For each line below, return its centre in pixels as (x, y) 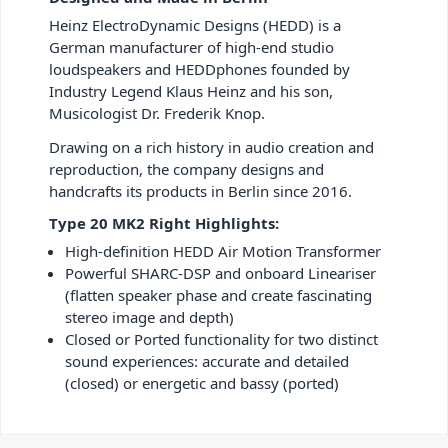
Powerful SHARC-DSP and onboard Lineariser (220, 272)
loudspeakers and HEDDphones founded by (199, 68)
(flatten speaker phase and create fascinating (218, 294)
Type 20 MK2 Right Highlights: (164, 222)
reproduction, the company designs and (186, 168)
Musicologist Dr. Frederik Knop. (157, 112)
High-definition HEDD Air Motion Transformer (223, 250)
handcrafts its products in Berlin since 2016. (200, 190)
